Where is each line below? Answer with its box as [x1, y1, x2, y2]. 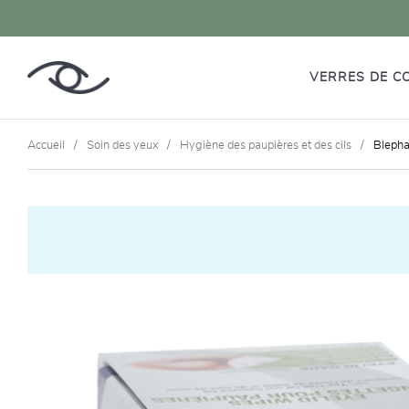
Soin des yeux [86, 139, 159, 152]
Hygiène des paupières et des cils [180, 139, 352, 152]
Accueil [27, 139, 65, 152]
